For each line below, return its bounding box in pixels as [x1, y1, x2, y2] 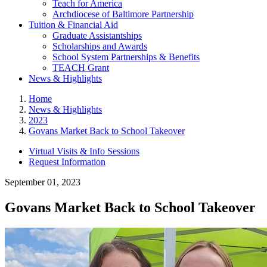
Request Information [29, 156, 105, 167]
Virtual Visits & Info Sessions [29, 145, 139, 156]
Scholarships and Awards [52, 41, 147, 51]
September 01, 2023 [5, 176, 80, 187]
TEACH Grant [52, 62, 109, 73]
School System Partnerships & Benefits [52, 51, 200, 62]
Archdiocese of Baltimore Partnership [52, 8, 194, 19]
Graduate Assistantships [52, 30, 142, 41]
